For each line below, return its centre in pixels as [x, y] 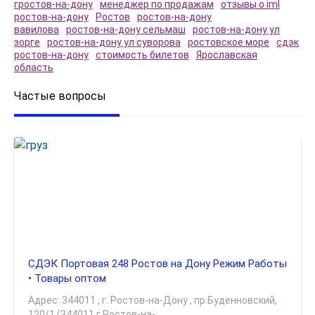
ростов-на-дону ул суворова [114, 42]
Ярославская [227, 55]
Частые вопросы [60, 96]
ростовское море [229, 42]
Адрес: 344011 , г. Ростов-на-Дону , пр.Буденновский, [153, 300]
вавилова [37, 30]
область [34, 67]
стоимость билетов [142, 55]
